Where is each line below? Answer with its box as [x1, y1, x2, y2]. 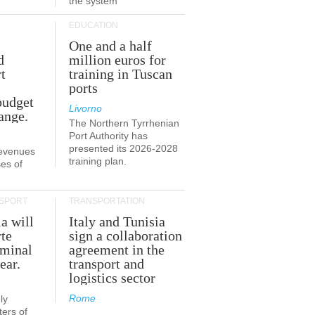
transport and [69, 256, 145, 271]
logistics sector [69, 270, 156, 285]
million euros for [69, 52, 167, 67]
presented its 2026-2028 [69, 143, 178, 154]
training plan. [69, 155, 127, 167]
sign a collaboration [69, 228, 183, 243]
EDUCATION [69, 20, 118, 30]
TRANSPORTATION [69, 196, 145, 206]
